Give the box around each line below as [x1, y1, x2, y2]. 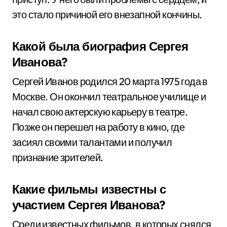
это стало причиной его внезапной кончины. [12, 8, 202, 21]
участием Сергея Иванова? [12, 197, 166, 212]
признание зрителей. [12, 151, 103, 164]
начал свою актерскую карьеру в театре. [12, 105, 188, 118]
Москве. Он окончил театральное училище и [12, 90, 206, 103]
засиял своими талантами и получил [12, 136, 172, 148]
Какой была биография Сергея [12, 39, 188, 54]
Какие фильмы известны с [12, 181, 166, 197]
